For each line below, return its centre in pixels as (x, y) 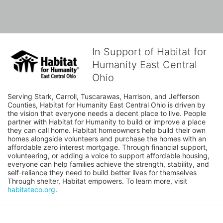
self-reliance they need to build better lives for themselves (102, 172)
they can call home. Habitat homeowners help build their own (107, 130)
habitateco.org (31, 189)
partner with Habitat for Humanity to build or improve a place (107, 121)
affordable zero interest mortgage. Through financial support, (108, 147)
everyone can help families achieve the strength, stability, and (108, 164)
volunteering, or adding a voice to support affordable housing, (109, 155)
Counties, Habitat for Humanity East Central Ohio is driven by (107, 105)
